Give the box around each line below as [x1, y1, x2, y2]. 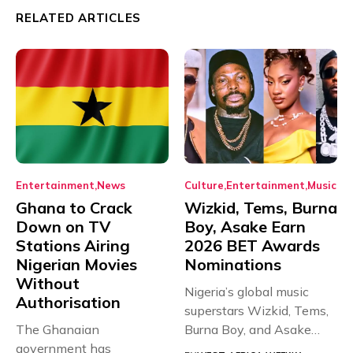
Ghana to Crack [16, 197, 132, 217]
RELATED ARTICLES [16, 10, 141, 26]
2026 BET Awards [184, 235, 320, 255]
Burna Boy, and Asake [184, 321, 311, 337]
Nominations [184, 254, 281, 274]
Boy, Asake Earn [184, 216, 306, 236]
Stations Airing [16, 235, 130, 255]
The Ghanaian [16, 321, 99, 337]
